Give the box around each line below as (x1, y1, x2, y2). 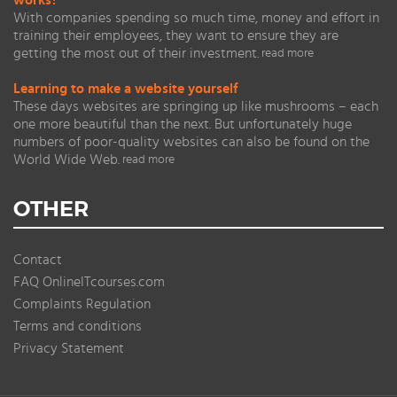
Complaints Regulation (13, 297, 151, 311)
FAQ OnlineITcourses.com (13, 275, 165, 289)
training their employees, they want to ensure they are (13, 28, 339, 43)
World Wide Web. (13, 152, 120, 167)
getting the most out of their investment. (13, 46, 259, 60)
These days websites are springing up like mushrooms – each (13, 99, 378, 113)
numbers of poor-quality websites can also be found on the (13, 135, 370, 149)
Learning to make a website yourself (13, 82, 237, 96)
